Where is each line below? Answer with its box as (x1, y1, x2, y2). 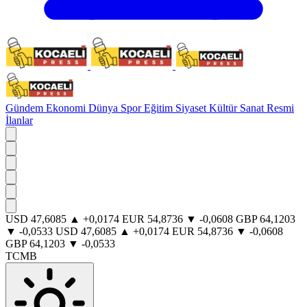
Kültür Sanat (209, 102, 267, 114)
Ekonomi (46, 102, 88, 114)
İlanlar (5, 114, 33, 126)
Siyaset (175, 102, 209, 114)
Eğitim (144, 102, 175, 114)
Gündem (5, 102, 46, 114)
